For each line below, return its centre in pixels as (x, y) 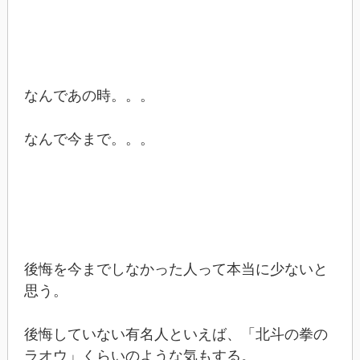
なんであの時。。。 (89, 95)
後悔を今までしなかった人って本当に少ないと (176, 269)
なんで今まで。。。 (89, 139)
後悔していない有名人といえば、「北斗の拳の (176, 334)
